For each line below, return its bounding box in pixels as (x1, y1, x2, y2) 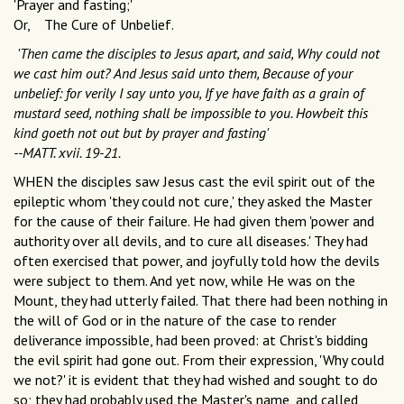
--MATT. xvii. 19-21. (14, 143, 121, 162)
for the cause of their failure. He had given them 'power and (14, 212, 374, 231)
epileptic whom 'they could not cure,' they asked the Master (14, 192, 372, 211)
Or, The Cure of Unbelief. (14, 15, 174, 34)
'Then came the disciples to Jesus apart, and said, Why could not (17, 44, 380, 63)
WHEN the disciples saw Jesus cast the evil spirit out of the (14, 172, 375, 191)
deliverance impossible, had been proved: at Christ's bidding (14, 331, 368, 350)
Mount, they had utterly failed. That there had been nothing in (14, 291, 388, 310)
